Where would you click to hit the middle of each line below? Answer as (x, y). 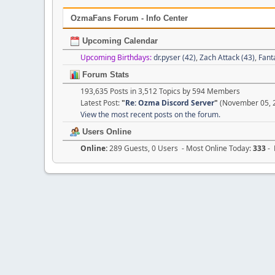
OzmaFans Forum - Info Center (129, 18)
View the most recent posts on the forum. (150, 114)
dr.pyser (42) (175, 57)
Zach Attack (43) (227, 57)
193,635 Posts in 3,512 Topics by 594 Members (160, 91)
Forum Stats (104, 74)
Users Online (106, 131)
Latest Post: (101, 103)
